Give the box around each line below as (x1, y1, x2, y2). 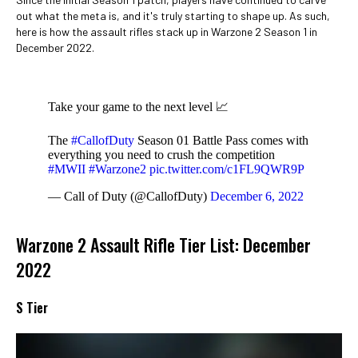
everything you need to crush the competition (48, 148, 275, 161)
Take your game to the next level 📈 (48, 100, 229, 113)
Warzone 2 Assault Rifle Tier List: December (16, 232, 311, 257)
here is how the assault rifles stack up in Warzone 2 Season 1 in (16, 25, 317, 38)
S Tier (16, 298, 48, 317)
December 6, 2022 (210, 189, 304, 203)
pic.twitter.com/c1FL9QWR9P (149, 162, 304, 176)
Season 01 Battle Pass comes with (134, 133, 308, 147)
